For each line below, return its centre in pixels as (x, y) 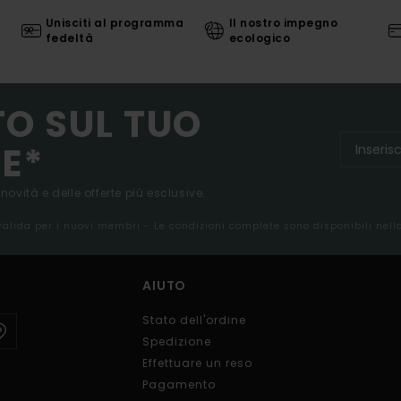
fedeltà (69, 38)
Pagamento (179, 385)
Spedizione (177, 342)
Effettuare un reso (197, 363)
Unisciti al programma (115, 23)
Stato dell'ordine (194, 320)
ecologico (260, 38)
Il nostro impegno (283, 23)
